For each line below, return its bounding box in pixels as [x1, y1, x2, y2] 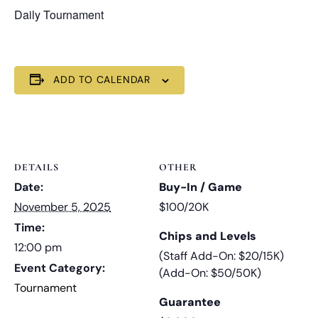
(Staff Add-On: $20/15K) [159, 248, 284, 263]
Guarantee [159, 294, 221, 309]
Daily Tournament [14, 6, 104, 23]
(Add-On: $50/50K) [159, 265, 261, 280]
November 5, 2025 [14, 199, 111, 214]
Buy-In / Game [159, 179, 242, 194]
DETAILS [14, 160, 59, 173]
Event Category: [14, 260, 105, 275]
